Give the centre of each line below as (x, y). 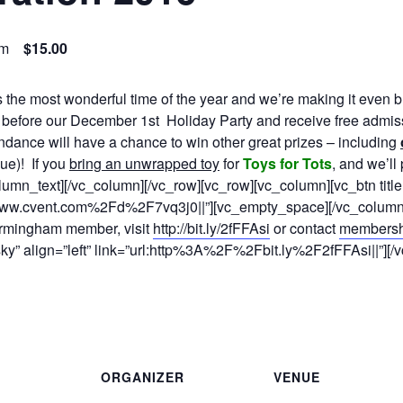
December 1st (118, 120)
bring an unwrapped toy (144, 163)
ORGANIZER (143, 377)
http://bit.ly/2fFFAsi (211, 228)
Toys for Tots (287, 163)
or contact (304, 228)
